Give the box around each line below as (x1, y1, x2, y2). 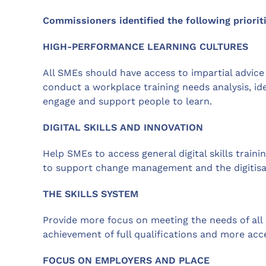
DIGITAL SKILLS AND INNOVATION (43, 121, 203, 133)
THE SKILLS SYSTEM (43, 188, 138, 199)
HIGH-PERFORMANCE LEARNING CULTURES (43, 40, 248, 52)
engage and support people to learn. (43, 95, 212, 107)
